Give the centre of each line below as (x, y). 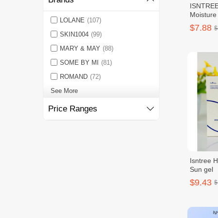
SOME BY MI (79, 63)
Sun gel (202, 169)
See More (64, 91)
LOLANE (72, 20)
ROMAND (73, 77)
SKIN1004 (74, 34)
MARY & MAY (80, 48)
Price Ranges (73, 109)
